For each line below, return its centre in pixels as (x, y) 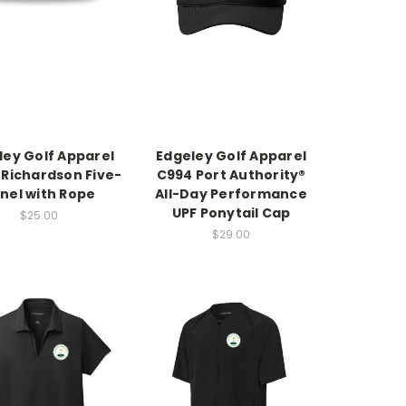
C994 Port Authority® (231, 174)
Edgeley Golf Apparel (231, 155)
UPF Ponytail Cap (231, 213)
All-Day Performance (231, 193)
